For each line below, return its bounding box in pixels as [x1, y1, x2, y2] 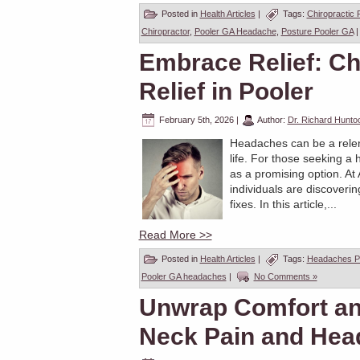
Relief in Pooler [138, 78, 313, 104]
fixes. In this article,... [229, 198, 337, 211]
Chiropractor [141, 26, 190, 36]
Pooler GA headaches [141, 271, 227, 281]
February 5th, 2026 [158, 114, 234, 125]
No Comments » [253, 271, 317, 281]
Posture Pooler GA [280, 26, 354, 36]
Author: [255, 114, 288, 125]
